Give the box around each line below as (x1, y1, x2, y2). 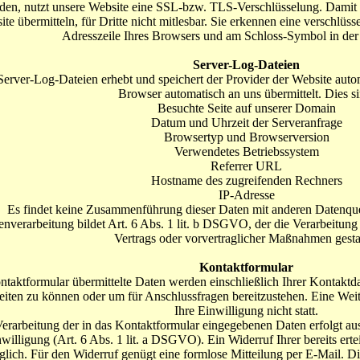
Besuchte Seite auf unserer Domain (157, 101, 336, 115)
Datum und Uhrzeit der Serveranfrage (150, 116, 342, 129)
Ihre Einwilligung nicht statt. (174, 304, 318, 317)
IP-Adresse (218, 188, 275, 202)
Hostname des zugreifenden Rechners (150, 174, 342, 187)
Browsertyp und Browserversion (163, 130, 329, 144)
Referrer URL (211, 159, 282, 173)
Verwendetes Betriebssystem (174, 145, 319, 158)
